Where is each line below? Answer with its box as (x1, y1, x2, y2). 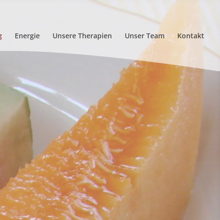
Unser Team (125, 31, 165, 40)
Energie (15, 31, 40, 40)
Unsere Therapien (53, 31, 112, 40)
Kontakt (177, 31, 204, 40)
